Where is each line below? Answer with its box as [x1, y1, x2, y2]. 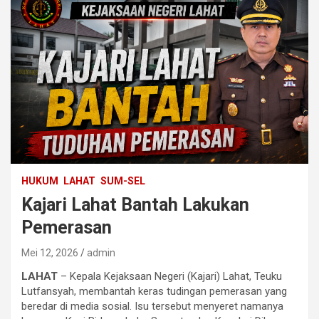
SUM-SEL [100, 175, 145, 187]
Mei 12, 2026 [21, 247, 78, 259]
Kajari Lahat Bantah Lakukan [21, 194, 249, 216]
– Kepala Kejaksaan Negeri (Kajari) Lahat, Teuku [58, 270, 282, 283]
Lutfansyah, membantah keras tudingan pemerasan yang [21, 285, 287, 298]
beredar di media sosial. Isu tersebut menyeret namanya [21, 300, 283, 313]
